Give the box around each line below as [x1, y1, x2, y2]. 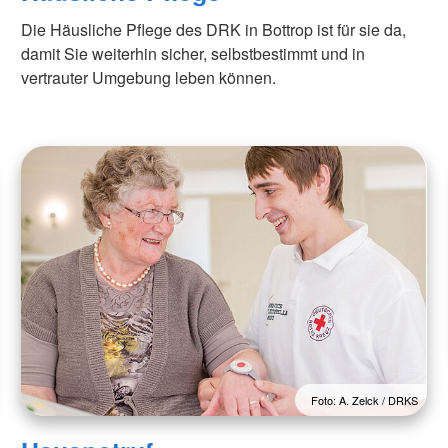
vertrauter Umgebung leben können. [21, 66, 277, 90]
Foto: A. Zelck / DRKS [311, 392, 419, 409]
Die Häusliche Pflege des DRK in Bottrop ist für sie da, [21, 18, 407, 42]
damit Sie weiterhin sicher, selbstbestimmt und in [21, 42, 366, 66]
